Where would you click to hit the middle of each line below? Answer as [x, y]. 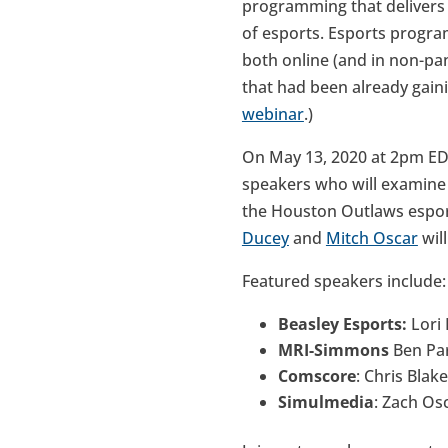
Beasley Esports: [344, 323]
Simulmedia [325, 401]
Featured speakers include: [343, 280]
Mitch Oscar [371, 237]
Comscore [316, 375]
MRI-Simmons [335, 349]
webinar [272, 113]
